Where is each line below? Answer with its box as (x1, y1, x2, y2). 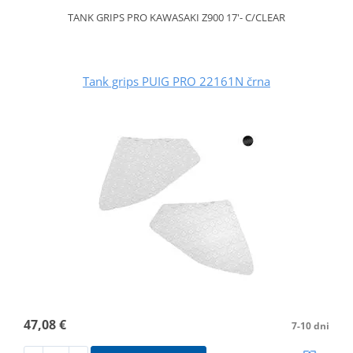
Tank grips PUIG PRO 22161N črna (83, 72, 270, 89)
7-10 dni (292, 318, 330, 333)
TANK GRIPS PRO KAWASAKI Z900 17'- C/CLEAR (68, 9, 285, 24)
